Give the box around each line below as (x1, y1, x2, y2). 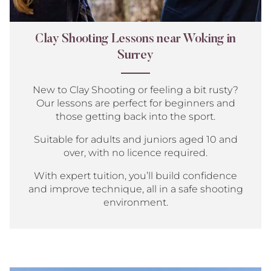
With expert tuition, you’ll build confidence (34, 170, 237, 181)
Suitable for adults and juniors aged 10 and (33, 134, 238, 145)
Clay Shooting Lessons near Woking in (34, 33, 237, 46)
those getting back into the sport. (56, 111, 215, 122)
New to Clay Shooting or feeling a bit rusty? (33, 84, 238, 96)
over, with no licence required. (64, 147, 207, 158)
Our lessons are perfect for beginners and (36, 97, 235, 109)
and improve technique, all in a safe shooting (28, 183, 243, 195)
